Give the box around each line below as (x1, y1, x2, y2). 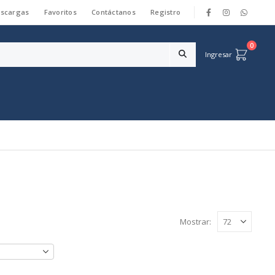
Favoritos (44, 7, 77, 17)
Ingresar (205, 49, 232, 59)
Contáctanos (91, 7, 136, 17)
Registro (150, 7, 181, 17)
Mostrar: (180, 216, 211, 227)
